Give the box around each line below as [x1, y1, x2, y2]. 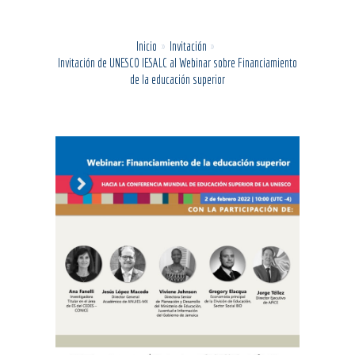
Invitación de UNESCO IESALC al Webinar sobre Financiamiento [58, 55, 297, 70]
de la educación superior [130, 72, 225, 86]
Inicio [136, 39, 158, 53]
